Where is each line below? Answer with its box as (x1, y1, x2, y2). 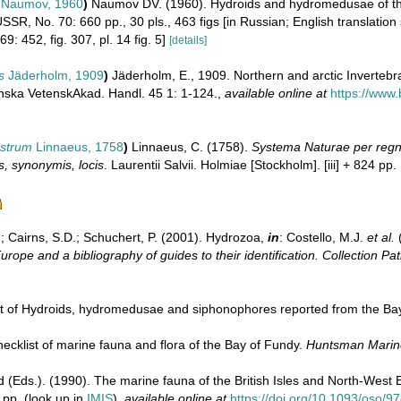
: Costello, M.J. (279, 229, 367, 244)
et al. (367, 229, 395, 244)
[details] (169, 34, 207, 47)
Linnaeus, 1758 (32, 140, 124, 154)
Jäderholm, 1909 (4, 68, 104, 82)
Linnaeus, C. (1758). (132, 140, 252, 154)
